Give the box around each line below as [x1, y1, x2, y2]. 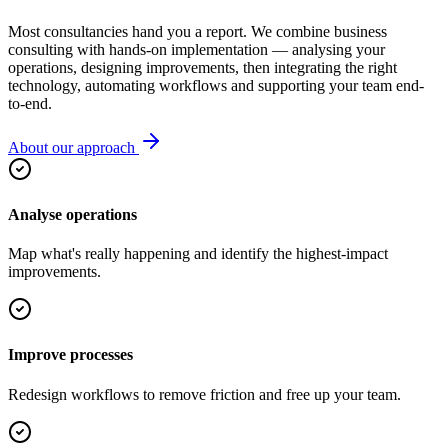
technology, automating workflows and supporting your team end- [8, 76, 424, 94]
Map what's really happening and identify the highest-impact [8, 245, 388, 263]
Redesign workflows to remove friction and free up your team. [8, 385, 401, 403]
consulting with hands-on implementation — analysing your [8, 40, 385, 58]
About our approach [8, 138, 139, 156]
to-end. [8, 94, 52, 112]
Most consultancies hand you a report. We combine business [8, 22, 387, 40]
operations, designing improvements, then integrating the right [8, 58, 397, 76]
